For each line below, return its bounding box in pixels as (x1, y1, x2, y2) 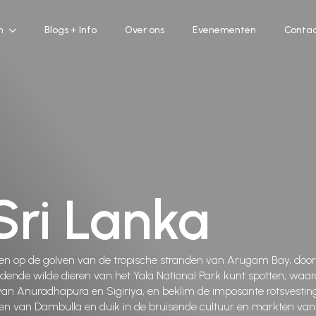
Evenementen (192, 24, 256, 37)
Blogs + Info (44, 24, 97, 37)
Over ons (124, 24, 164, 37)
